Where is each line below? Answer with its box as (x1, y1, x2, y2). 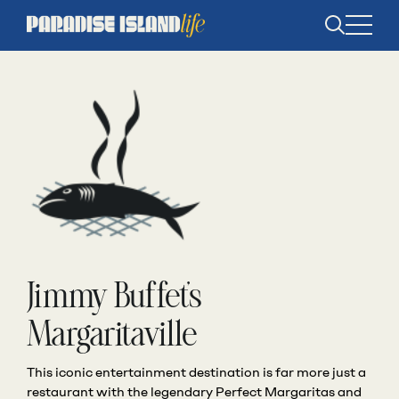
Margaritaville (27, 318, 199, 354)
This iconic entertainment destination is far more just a (27, 363, 366, 380)
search (334, 28, 370, 42)
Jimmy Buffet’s (27, 280, 203, 315)
